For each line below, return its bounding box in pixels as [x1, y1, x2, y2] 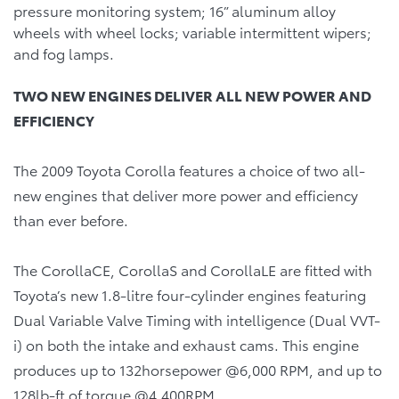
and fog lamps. [13, 42, 114, 63]
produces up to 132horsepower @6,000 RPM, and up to [13, 358, 382, 379]
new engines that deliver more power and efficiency [13, 183, 358, 205]
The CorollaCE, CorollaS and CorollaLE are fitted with [13, 258, 372, 280]
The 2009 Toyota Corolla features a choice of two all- [13, 159, 365, 180]
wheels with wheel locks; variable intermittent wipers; [13, 20, 371, 42]
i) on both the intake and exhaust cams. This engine [13, 333, 359, 354]
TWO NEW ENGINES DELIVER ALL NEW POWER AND [13, 84, 371, 105]
